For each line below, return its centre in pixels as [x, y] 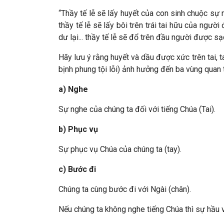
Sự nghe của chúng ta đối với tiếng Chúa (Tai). [137, 109]
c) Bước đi [77, 169]
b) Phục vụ [78, 129]
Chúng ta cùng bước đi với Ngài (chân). [125, 189]
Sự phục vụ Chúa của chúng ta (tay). [120, 149]
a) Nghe [74, 89]
